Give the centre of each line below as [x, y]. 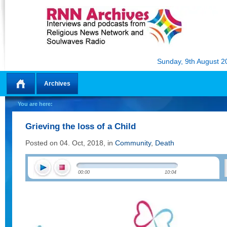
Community [133, 143]
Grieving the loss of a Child [81, 126]
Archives [57, 84]
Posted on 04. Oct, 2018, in [70, 143]
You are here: [35, 104]
